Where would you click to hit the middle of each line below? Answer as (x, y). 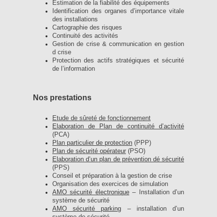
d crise (62, 53)
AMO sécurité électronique (91, 192)
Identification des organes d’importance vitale (118, 11)
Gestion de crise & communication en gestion (118, 44)
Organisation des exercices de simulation (110, 184)
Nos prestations (62, 98)
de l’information (74, 69)
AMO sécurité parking (87, 209)
